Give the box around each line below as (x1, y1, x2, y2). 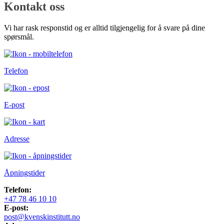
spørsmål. (4, 32, 34, 41)
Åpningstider (4, 168, 45, 177)
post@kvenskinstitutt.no (4, 212, 80, 221)
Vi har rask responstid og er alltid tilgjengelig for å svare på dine (4, 23, 205, 32)
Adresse (4, 134, 29, 143)
